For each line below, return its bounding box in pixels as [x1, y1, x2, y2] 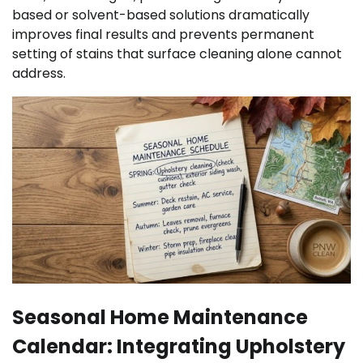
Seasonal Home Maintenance [12, 304, 308, 331]
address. [12, 64, 66, 83]
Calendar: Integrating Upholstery [12, 333, 345, 361]
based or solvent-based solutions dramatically [12, 6, 310, 25]
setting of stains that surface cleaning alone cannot [12, 45, 342, 64]
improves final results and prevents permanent [12, 25, 314, 45]
